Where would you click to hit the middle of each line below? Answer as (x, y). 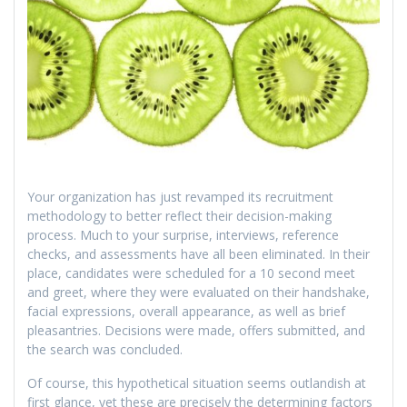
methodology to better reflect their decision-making (179, 216)
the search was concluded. (105, 350)
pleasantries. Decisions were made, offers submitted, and (196, 331)
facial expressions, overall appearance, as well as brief (186, 312)
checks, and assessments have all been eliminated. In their (199, 254)
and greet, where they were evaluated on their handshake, (199, 293)
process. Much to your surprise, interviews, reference (183, 235)
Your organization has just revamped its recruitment (180, 197)
